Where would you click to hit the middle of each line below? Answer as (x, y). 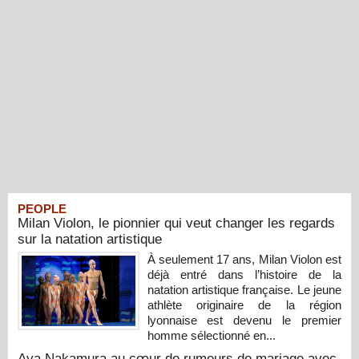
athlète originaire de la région (244, 305)
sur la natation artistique (90, 239)
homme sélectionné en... (211, 335)
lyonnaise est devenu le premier (244, 320)
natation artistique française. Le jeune (244, 289)
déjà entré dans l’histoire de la (244, 274)
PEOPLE (42, 208)
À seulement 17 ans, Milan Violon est (244, 259)
